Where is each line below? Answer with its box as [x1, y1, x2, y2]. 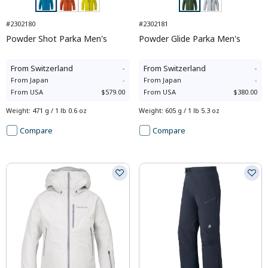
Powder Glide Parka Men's [138, 33, 240, 44]
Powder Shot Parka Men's [6, 33, 107, 44]
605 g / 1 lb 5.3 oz [165, 106, 220, 115]
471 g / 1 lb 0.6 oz [32, 106, 87, 115]
